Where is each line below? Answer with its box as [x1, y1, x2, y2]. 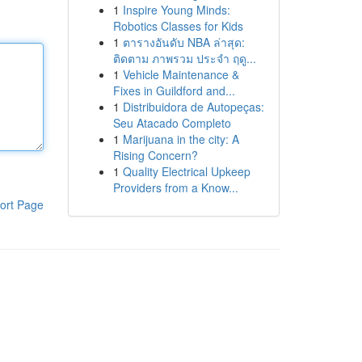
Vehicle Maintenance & [122, 66, 239, 82]
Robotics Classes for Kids [112, 18, 243, 34]
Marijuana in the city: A [122, 131, 239, 147]
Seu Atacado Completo [112, 115, 231, 131]
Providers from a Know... [112, 179, 238, 196]
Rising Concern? [112, 147, 198, 163]
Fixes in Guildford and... [112, 82, 235, 99]
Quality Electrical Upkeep [122, 163, 250, 179]
